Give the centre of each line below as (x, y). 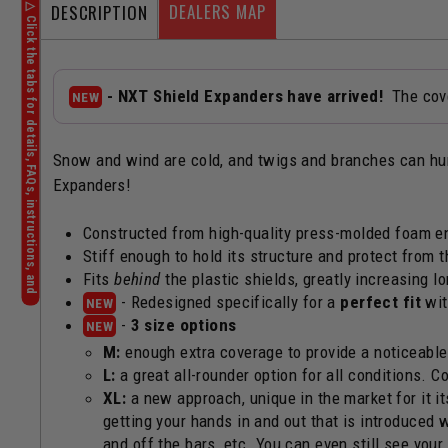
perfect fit (380, 302)
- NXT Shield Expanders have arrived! (245, 96)
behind (137, 279)
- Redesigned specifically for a (228, 302)
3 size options (183, 325)
